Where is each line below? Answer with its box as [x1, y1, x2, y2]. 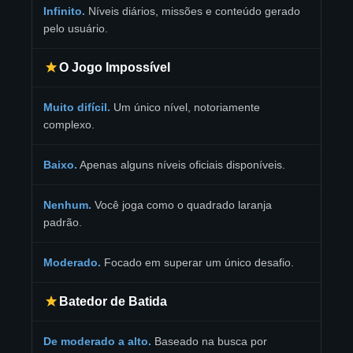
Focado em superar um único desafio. [101, 256, 294, 269]
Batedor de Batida [59, 295, 167, 309]
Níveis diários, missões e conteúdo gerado [85, 5, 300, 18]
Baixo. [43, 158, 77, 172]
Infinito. [43, 5, 85, 18]
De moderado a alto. [43, 335, 151, 348]
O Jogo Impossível [59, 61, 170, 75]
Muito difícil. [43, 101, 110, 114]
